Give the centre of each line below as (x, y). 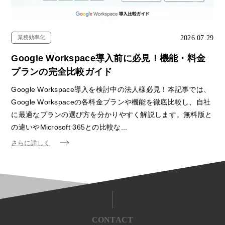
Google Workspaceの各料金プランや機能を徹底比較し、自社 (111, 102)
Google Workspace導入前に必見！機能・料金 (108, 59)
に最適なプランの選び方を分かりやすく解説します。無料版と (112, 115)
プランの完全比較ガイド (62, 72)
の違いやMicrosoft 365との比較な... (69, 127)
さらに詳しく (31, 143)
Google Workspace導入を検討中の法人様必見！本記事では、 (111, 90)
